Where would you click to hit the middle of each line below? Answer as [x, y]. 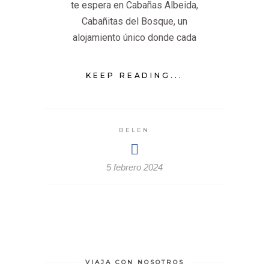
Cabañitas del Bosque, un [134, 22]
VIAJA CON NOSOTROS [134, 262]
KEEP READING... [134, 76]
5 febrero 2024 [134, 168]
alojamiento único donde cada [134, 38]
